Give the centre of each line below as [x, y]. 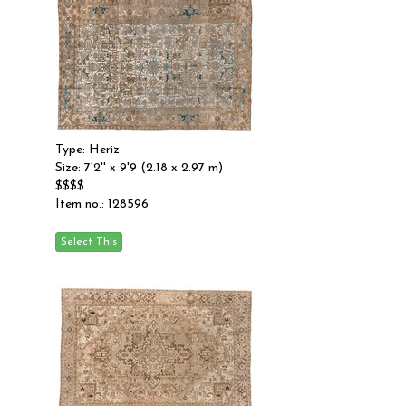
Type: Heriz [87, 150]
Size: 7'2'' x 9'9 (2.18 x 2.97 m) [139, 168]
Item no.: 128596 [102, 204]
